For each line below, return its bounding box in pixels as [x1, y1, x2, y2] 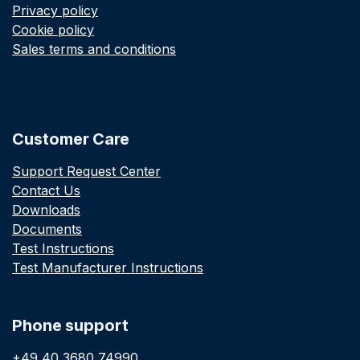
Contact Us [12, 182, 80, 199]
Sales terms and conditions [12, 41, 176, 58]
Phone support [12, 316, 129, 336]
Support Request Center [12, 163, 161, 180]
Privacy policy [12, 2, 98, 19]
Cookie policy [12, 22, 94, 39]
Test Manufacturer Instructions [12, 260, 203, 276]
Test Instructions [12, 240, 114, 257]
